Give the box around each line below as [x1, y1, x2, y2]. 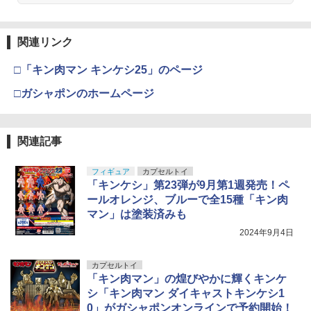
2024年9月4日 [239, 228, 294, 238]
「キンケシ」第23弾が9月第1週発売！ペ [87, 179, 289, 192]
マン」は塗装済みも [87, 208, 187, 221]
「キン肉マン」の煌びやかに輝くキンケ [87, 273, 287, 285]
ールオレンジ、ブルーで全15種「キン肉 [87, 194, 288, 206]
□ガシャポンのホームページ [14, 87, 154, 100]
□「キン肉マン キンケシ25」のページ [14, 64, 203, 76]
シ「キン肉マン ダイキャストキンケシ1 [87, 287, 285, 300]
